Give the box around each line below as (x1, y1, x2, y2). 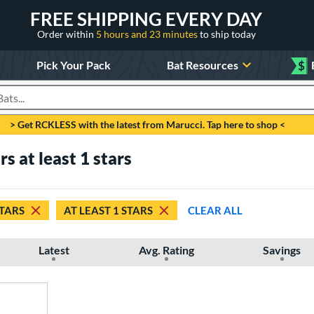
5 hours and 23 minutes (95, 27, 200, 40)
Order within (36, 27, 96, 40)
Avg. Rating (138, 243, 194, 257)
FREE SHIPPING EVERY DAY (30, 7, 262, 30)
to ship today (199, 27, 256, 40)
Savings (263, 243, 301, 257)
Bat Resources (167, 57, 239, 71)
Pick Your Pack (36, 57, 111, 71)
